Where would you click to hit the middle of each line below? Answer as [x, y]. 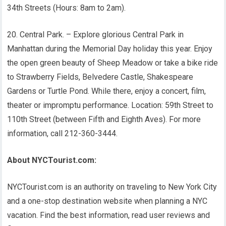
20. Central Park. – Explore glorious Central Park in [96, 35]
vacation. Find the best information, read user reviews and [109, 215]
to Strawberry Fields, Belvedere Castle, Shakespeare [100, 77]
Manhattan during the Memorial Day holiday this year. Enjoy [110, 49]
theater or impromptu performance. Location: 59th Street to [110, 105]
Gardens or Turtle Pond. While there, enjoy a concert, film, [107, 91]
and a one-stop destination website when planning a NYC [107, 201]
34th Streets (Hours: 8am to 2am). [67, 8]
